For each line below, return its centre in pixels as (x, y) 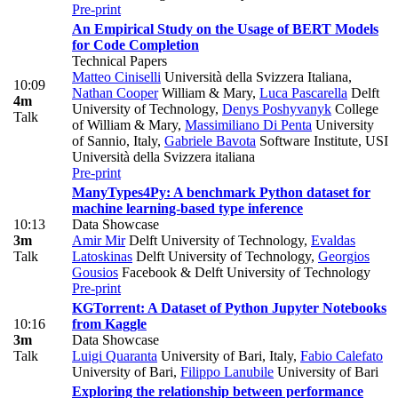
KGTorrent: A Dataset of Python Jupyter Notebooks (229, 307)
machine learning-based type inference (187, 208)
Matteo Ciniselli (116, 76)
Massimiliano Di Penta (248, 124)
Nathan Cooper (115, 92)
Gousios (95, 272)
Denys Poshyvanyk (277, 108)
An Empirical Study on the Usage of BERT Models (225, 28)
